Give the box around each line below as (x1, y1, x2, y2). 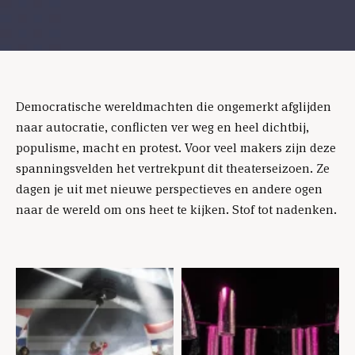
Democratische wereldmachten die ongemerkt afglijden (16, 97, 331, 115)
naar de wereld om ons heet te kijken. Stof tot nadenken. (16, 200, 337, 218)
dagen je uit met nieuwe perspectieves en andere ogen (16, 180, 323, 197)
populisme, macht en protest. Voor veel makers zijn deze (16, 139, 336, 156)
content (15, 274, 59, 291)
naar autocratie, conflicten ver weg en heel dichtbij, (16, 118, 309, 136)
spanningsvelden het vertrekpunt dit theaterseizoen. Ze (16, 159, 330, 177)
